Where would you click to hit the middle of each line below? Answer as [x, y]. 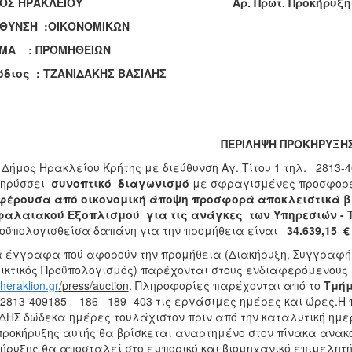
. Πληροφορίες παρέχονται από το [226, 285]
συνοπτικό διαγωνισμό [120, 183]
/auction [109, 285]
